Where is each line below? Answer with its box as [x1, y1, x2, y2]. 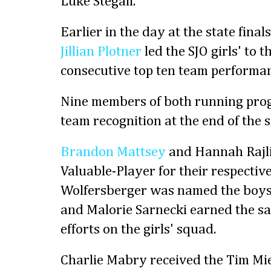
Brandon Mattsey [60, 145, 166, 160]
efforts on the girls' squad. [60, 223, 216, 237]
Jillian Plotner [60, 45, 142, 59]
